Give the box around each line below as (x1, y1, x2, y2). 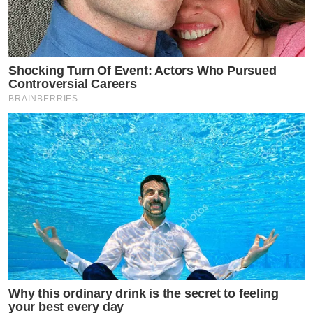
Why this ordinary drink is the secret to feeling (8, 286, 279, 300)
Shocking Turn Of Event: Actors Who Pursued (8, 64, 277, 78)
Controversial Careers (8, 77, 137, 92)
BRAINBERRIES (8, 94, 79, 104)
